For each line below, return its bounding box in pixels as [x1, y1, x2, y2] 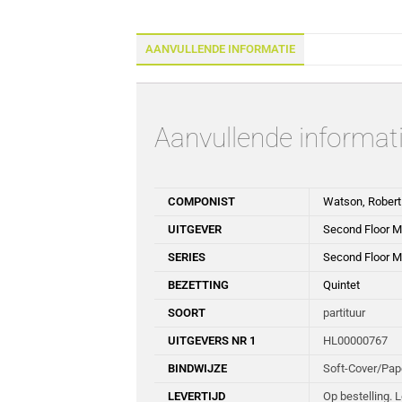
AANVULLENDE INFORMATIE [145, 41, 295, 56]
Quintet [323, 277, 360, 292]
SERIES [168, 249, 205, 264]
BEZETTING [168, 277, 229, 292]
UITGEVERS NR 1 [168, 333, 256, 347]
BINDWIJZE [168, 361, 227, 375]
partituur [323, 305, 365, 319]
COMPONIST [168, 194, 235, 208]
